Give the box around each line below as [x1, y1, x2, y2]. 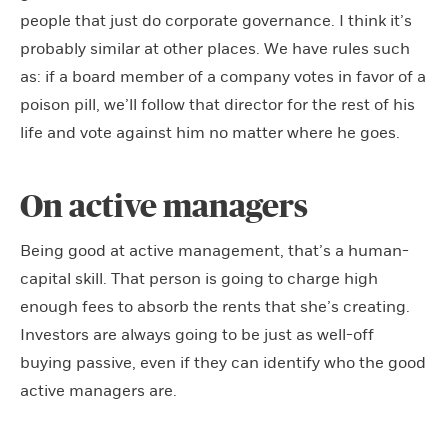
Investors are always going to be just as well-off [20, 324, 374, 345]
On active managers [20, 190, 308, 223]
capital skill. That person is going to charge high [20, 268, 378, 289]
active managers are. [20, 380, 177, 401]
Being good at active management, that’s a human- [20, 240, 409, 261]
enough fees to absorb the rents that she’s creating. [20, 296, 410, 317]
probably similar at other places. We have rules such [20, 38, 410, 59]
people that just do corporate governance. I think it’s [20, 10, 412, 31]
